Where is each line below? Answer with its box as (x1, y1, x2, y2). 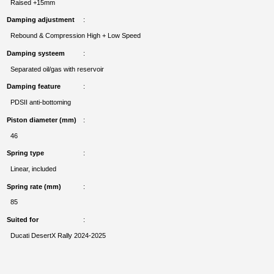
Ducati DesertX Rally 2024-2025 (10, 231, 106, 239)
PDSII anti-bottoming (10, 98, 71, 106)
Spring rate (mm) (7, 182, 62, 190)
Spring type (7, 149, 45, 157)
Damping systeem (7, 49, 65, 57)
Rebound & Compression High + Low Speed (10, 32, 141, 40)
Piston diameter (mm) (7, 116, 77, 124)
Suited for (7, 216, 39, 224)
